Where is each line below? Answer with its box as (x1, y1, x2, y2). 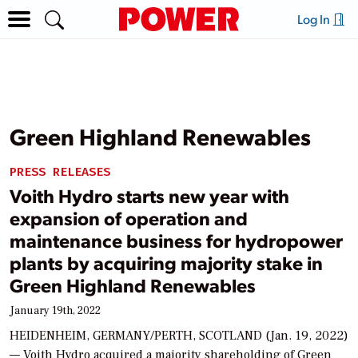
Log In (296, 10, 332, 27)
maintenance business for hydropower (10, 227, 343, 253)
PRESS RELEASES (10, 164, 110, 180)
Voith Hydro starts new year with (10, 182, 289, 208)
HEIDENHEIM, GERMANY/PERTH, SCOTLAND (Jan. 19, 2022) (10, 327, 348, 344)
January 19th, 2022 (10, 303, 101, 318)
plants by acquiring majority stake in (10, 249, 323, 275)
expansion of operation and (10, 205, 248, 230)
